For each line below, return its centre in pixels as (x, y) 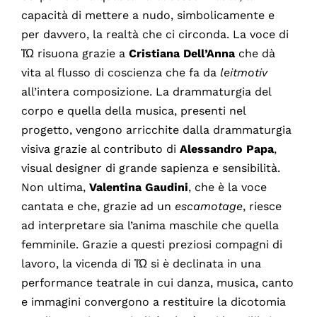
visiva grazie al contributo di (100, 149)
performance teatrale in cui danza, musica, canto (157, 282)
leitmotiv (243, 72)
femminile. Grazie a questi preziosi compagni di (151, 244)
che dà (255, 53)
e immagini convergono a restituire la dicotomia (153, 301)
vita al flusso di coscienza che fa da (120, 72)
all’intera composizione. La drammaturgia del (146, 91)
